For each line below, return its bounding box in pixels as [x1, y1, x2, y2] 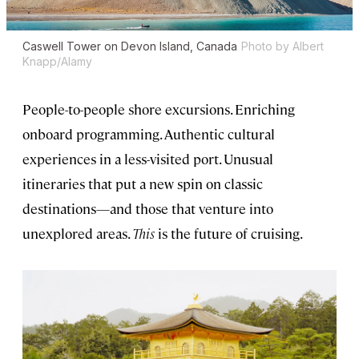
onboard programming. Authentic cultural [22, 124, 275, 143]
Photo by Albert [241, 38, 324, 53]
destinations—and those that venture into [22, 199, 273, 217]
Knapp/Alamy [22, 54, 92, 68]
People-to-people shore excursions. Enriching [22, 99, 295, 118]
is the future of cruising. [155, 224, 303, 242]
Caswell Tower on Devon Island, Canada [22, 38, 237, 53]
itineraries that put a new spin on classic [22, 174, 263, 192]
